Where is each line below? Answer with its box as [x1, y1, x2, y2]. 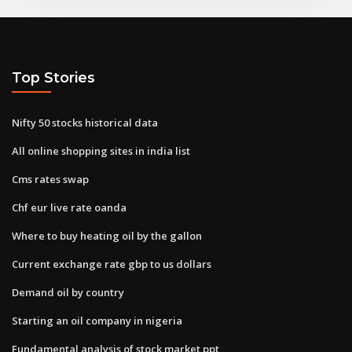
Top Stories [12, 69, 95, 86]
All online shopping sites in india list [12, 143, 190, 158]
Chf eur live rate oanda [12, 200, 126, 214]
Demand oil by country [12, 284, 124, 299]
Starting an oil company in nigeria [12, 313, 182, 328]
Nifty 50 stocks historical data [12, 115, 158, 130]
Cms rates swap [12, 171, 89, 186]
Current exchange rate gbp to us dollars [12, 256, 211, 271]
